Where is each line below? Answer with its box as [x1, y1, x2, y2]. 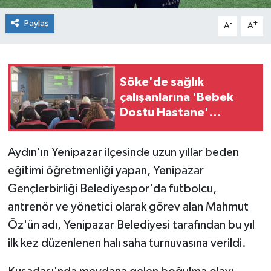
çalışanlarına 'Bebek [120, 91, 233, 103]
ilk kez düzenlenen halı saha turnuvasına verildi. [7, 237, 246, 250]
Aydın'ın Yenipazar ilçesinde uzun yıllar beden [7, 146, 239, 159]
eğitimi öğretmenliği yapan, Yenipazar [7, 165, 204, 177]
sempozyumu [120, 121, 196, 134]
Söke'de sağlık [120, 76, 204, 88]
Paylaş [24, 19, 49, 28]
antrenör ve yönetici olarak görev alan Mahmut [7, 201, 249, 214]
